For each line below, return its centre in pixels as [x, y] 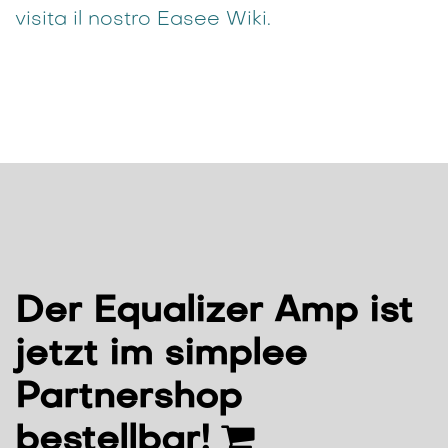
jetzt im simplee [161, 355]
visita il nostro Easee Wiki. [146, 19]
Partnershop [128, 398]
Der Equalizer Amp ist [214, 312]
